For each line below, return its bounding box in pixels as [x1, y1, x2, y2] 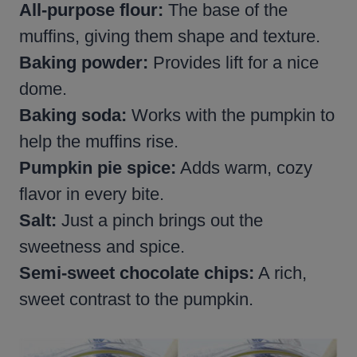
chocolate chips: [120, 262, 254, 283]
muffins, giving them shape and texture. [19, 25, 320, 46]
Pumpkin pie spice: [19, 157, 176, 178]
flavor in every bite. [19, 183, 164, 204]
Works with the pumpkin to [127, 104, 335, 125]
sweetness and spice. [19, 236, 185, 257]
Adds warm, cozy [176, 157, 312, 178]
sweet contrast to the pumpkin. [19, 288, 253, 309]
